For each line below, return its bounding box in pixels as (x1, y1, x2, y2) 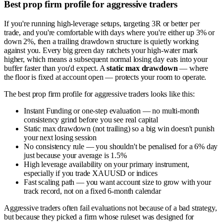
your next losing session (24, 133, 97, 142)
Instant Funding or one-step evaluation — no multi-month (24, 106, 200, 115)
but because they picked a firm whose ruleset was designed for (4, 212, 194, 221)
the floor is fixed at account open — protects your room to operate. (4, 72, 207, 81)
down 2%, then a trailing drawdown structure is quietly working (4, 37, 199, 46)
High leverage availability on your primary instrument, (24, 160, 189, 168)
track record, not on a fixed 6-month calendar (24, 186, 161, 195)
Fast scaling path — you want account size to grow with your (24, 177, 211, 186)
